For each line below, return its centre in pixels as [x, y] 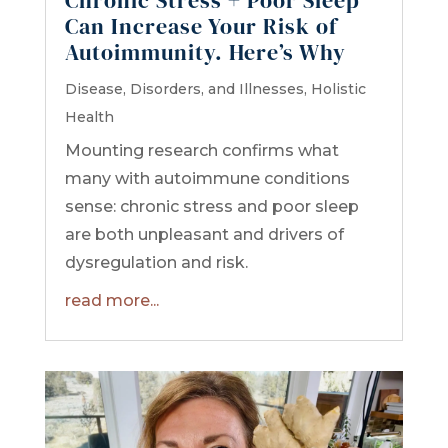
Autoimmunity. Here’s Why [205, 51]
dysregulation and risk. [156, 262]
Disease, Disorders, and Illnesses [184, 88]
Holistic [338, 88]
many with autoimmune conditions [207, 178]
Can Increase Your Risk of [201, 25]
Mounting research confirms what [201, 150]
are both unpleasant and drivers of [204, 234]
